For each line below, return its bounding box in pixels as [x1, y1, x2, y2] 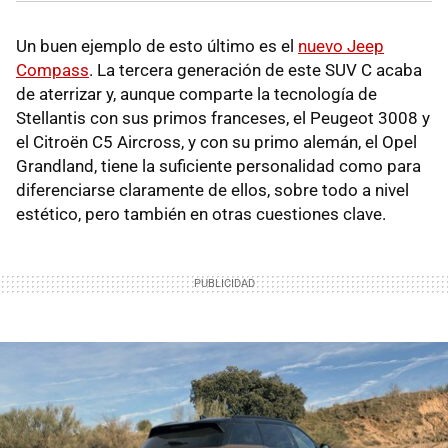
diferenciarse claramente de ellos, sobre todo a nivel [16, 180, 409, 201]
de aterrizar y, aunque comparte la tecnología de [16, 84, 377, 105]
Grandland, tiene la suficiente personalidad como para [16, 156, 421, 177]
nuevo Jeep [298, 36, 384, 57]
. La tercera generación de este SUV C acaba [89, 60, 422, 81]
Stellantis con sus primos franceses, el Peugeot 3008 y [16, 108, 430, 129]
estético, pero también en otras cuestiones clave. [16, 204, 390, 225]
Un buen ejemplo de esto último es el [16, 36, 298, 57]
